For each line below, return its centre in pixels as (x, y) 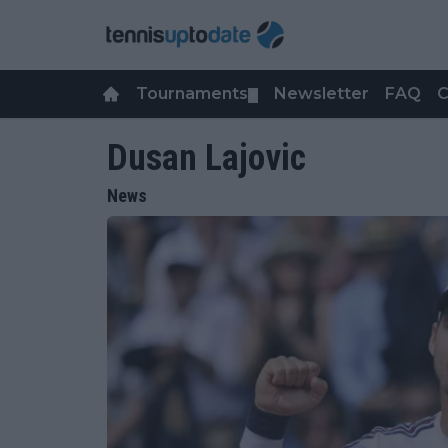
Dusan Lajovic (206, 158)
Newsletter (321, 93)
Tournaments (192, 93)
